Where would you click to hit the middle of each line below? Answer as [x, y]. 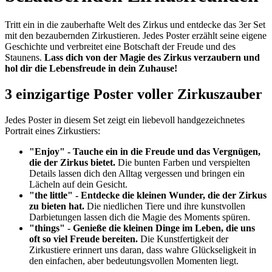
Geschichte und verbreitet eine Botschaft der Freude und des [120, 47]
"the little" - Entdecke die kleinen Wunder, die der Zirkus [148, 195]
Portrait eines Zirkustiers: [53, 131]
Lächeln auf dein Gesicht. [78, 185]
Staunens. [25, 58]
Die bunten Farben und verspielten [183, 163]
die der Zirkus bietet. [72, 163]
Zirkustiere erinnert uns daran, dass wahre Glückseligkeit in [143, 250]
